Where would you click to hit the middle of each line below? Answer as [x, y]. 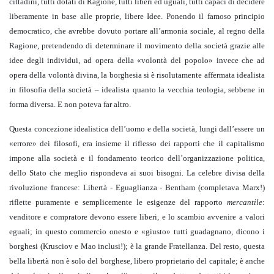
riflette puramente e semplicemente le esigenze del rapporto [118, 202]
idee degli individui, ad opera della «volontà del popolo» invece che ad [137, 61]
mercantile [245, 202]
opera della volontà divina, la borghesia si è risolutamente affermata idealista [137, 75]
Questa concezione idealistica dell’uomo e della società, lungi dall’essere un [137, 129]
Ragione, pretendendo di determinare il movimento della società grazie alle [137, 46]
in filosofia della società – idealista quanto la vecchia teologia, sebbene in [137, 90]
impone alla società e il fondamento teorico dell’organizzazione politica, [137, 158]
